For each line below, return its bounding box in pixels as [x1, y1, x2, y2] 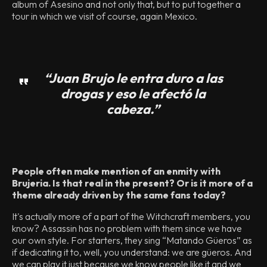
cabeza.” [107, 101, 160, 117]
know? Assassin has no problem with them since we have [12, 222, 242, 234]
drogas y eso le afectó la [61, 85, 206, 102]
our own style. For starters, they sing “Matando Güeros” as [12, 234, 252, 246]
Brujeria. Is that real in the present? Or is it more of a [12, 177, 253, 189]
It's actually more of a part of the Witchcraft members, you [12, 210, 250, 222]
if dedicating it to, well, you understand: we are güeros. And [12, 246, 252, 258]
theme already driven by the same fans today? [12, 189, 226, 201]
